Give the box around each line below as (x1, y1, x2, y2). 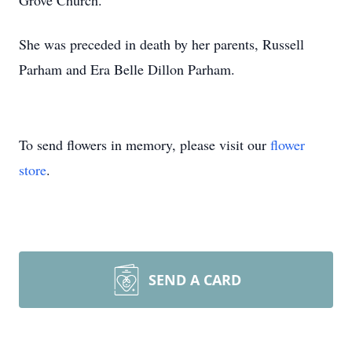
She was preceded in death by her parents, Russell (19, 35, 304, 53)
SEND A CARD (148, 270, 241, 289)
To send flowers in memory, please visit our (19, 135, 270, 154)
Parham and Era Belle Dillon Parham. (19, 60, 235, 79)
